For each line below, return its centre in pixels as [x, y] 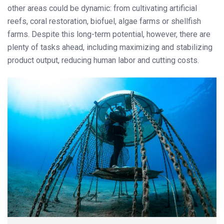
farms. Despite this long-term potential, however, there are [109, 34]
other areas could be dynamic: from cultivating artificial [102, 8]
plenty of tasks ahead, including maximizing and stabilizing [110, 47]
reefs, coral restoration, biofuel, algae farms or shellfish [104, 21]
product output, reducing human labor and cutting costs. [103, 60]
